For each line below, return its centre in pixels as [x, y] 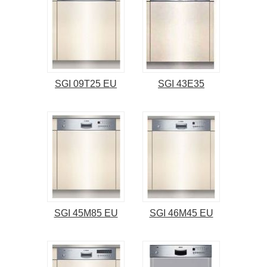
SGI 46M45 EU [181, 213]
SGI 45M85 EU [86, 213]
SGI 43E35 [181, 84]
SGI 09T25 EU [86, 84]
